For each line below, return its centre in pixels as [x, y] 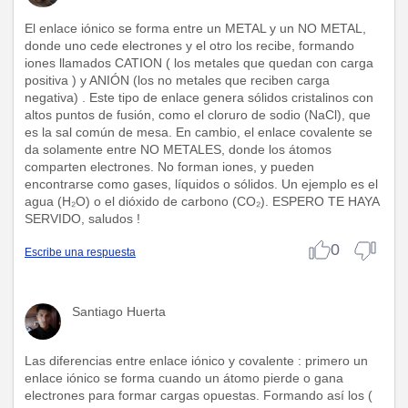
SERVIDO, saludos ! [82, 218]
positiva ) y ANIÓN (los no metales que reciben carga [177, 80]
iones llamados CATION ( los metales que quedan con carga [199, 62]
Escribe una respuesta [80, 252]
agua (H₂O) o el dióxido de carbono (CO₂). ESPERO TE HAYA [202, 201]
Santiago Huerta [119, 311]
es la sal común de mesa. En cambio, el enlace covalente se [199, 132]
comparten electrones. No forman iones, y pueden [169, 166]
